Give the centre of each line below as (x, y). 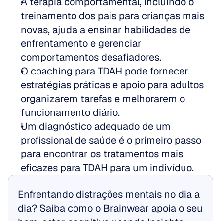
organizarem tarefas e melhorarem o (103, 99)
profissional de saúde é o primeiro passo (111, 140)
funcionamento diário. (70, 112)
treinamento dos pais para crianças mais (112, 16)
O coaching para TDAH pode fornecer (105, 71)
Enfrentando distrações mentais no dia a (109, 194)
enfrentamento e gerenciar (81, 43)
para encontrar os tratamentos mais (102, 154)
